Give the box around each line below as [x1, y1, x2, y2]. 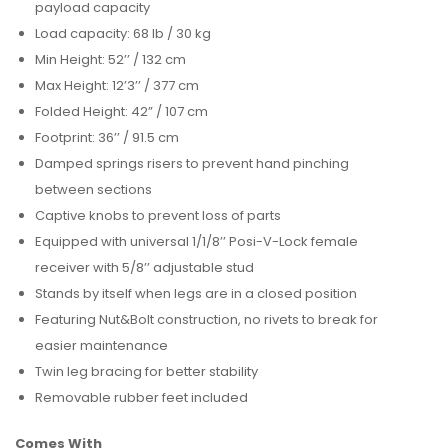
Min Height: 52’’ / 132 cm [35, 50, 186, 69]
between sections [35, 180, 152, 199]
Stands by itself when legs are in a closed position [35, 284, 357, 303]
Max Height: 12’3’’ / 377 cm [35, 76, 199, 95]
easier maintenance [35, 336, 168, 355]
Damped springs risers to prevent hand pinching [35, 154, 349, 173]
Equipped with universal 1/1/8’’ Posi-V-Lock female [35, 232, 358, 251]
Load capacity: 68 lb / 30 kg [35, 24, 211, 43]
